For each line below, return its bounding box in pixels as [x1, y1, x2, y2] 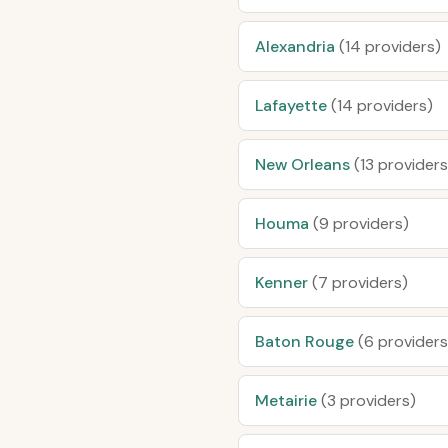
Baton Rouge [255, 331, 358, 352]
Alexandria [255, 36, 339, 57]
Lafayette [255, 95, 331, 116]
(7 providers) [312, 272, 408, 293]
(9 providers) [313, 213, 409, 234]
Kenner [255, 272, 312, 293]
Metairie [255, 390, 321, 411]
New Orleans [255, 154, 354, 175]
